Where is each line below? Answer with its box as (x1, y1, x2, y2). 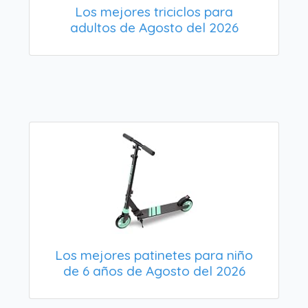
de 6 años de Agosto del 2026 (63, 262, 245, 279)
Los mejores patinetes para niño (55, 246, 253, 263)
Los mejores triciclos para (75, 3, 233, 20)
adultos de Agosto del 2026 (69, 19, 239, 36)
